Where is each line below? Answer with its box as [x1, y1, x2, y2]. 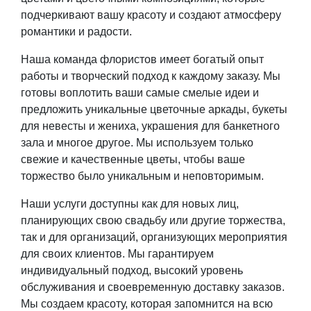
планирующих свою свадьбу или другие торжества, [21, 215, 285, 227]
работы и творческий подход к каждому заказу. [21, 70, 263, 83]
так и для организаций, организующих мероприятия [21, 231, 287, 244]
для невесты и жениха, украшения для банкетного [21, 120, 280, 133]
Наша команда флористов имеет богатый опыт [21, 53, 264, 66]
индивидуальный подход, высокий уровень [21, 264, 243, 277]
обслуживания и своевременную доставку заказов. [21, 281, 285, 294]
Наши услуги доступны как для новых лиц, [21, 198, 239, 210]
